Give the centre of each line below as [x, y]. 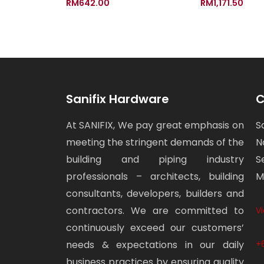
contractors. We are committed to [155, 210]
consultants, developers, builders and [155, 193]
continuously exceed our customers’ [155, 227]
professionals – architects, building [155, 176]
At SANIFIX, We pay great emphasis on [155, 125]
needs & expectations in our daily [155, 245]
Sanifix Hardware [118, 99]
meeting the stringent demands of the [155, 142]
